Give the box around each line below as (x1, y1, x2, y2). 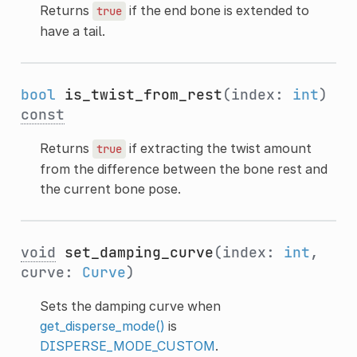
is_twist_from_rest (64, 84, 222, 104)
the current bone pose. (39, 180, 181, 197)
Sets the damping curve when (39, 297, 221, 314)
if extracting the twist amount (125, 139, 312, 156)
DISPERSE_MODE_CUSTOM (39, 337, 215, 354)
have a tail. (39, 22, 105, 39)
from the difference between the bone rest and (39, 160, 328, 177)
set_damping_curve (64, 242, 214, 261)
